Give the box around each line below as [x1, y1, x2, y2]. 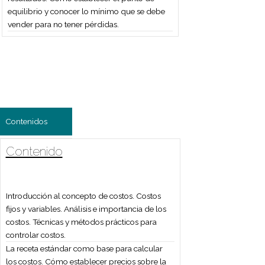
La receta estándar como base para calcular [9, 243, 193, 254]
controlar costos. [9, 226, 79, 238]
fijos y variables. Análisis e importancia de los [9, 196, 198, 208]
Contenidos [17, 93, 67, 104]
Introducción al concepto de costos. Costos [9, 180, 192, 192]
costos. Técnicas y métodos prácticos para [9, 211, 187, 222]
